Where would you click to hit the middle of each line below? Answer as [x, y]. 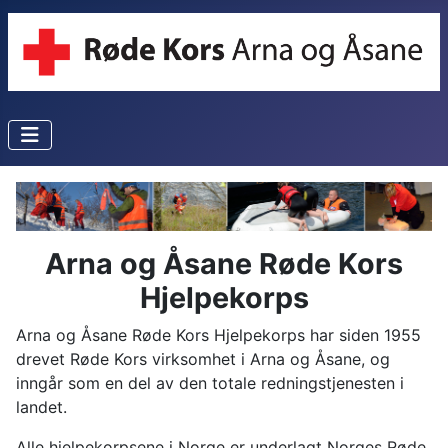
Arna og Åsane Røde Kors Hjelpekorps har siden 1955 [218, 334]
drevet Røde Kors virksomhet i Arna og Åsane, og [203, 358]
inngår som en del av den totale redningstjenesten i [210, 382]
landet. [41, 406]
